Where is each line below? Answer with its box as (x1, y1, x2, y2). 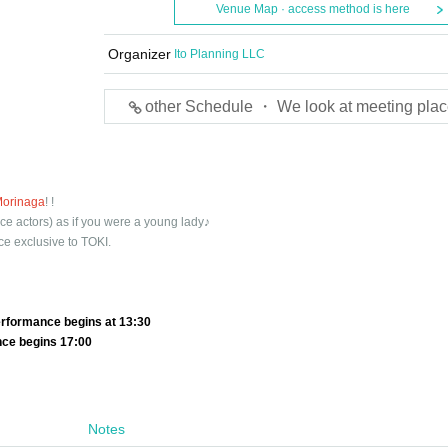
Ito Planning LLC (174, 47, 265, 61)
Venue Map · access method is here (215, 2, 410, 16)
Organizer (107, 46, 171, 62)
